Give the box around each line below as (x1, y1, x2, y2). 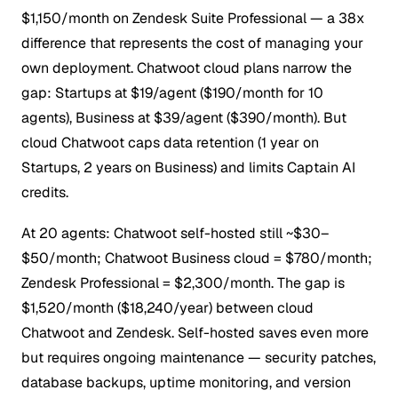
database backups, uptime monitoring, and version (21, 373, 351, 393)
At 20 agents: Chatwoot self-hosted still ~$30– (21, 224, 329, 243)
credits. (21, 183, 68, 203)
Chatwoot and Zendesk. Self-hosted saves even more (21, 323, 369, 343)
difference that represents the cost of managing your (21, 34, 363, 53)
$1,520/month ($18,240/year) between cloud (21, 298, 314, 318)
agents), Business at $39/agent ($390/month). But (21, 108, 346, 128)
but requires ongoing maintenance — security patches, (21, 348, 376, 368)
